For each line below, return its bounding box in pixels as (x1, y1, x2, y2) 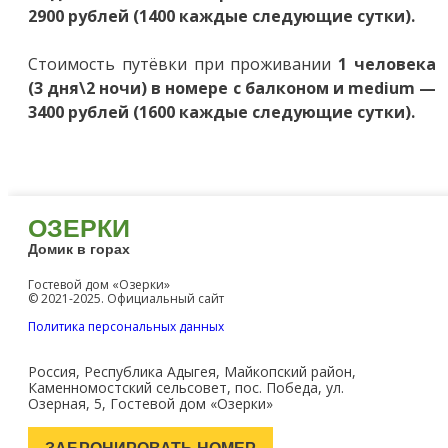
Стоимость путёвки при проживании (28, 53, 339, 75)
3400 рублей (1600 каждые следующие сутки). (28, 101, 415, 123)
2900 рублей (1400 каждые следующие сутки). (28, 5, 415, 27)
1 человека (338, 53, 437, 75)
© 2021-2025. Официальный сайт (28, 290, 224, 307)
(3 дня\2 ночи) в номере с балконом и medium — (28, 77, 436, 99)
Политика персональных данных (28, 318, 224, 335)
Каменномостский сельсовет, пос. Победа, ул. (28, 378, 344, 397)
